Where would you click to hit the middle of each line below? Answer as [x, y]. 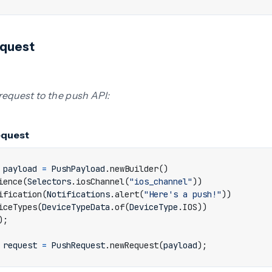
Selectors [49, 182]
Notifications [78, 194]
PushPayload [78, 169]
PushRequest [78, 245]
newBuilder [134, 169]
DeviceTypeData [76, 207]
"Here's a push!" [183, 194]
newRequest [134, 245]
